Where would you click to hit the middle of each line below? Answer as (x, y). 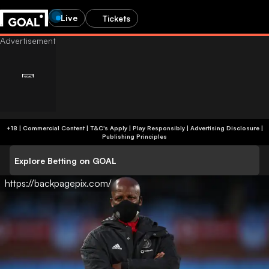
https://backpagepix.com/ (58, 183)
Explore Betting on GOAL (65, 160)
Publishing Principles (134, 136)
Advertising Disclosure (225, 128)
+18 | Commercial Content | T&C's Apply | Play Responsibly (137, 128)
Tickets (116, 18)
